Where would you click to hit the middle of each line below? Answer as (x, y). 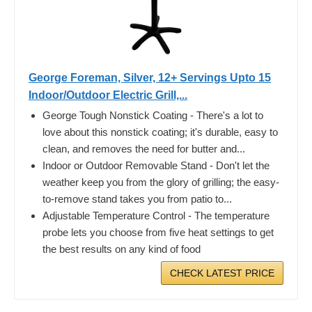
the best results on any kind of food (122, 249)
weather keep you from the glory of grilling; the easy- (161, 182)
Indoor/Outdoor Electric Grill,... (108, 95)
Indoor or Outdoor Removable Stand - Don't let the (156, 165)
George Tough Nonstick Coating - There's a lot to (153, 115)
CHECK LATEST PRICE (222, 273)
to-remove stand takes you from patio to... (137, 198)
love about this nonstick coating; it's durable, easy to (160, 132)
